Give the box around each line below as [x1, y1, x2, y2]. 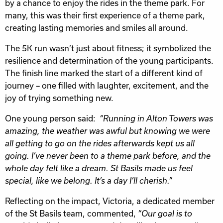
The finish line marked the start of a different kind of [5, 69, 203, 78]
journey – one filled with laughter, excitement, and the [5, 81, 209, 91]
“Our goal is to [138, 209, 192, 219]
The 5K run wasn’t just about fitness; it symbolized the [5, 44, 211, 53]
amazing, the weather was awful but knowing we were [5, 126, 210, 136]
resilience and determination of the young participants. [5, 56, 214, 66]
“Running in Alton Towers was [100, 114, 213, 123]
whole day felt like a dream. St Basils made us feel [5, 164, 193, 173]
